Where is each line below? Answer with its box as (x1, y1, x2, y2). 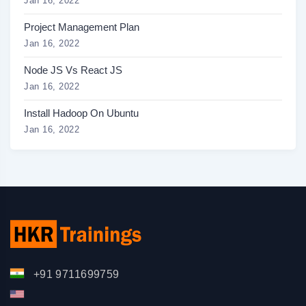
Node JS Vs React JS (24, 64, 122, 76)
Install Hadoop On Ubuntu (24, 107, 139, 119)
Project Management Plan (24, 20, 139, 33)
